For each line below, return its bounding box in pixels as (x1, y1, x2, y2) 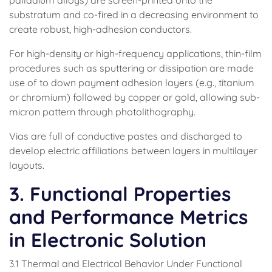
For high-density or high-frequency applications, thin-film (9, 47, 262, 59)
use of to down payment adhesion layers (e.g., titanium (9, 76, 254, 89)
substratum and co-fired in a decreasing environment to (9, 8, 259, 21)
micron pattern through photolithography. (9, 106, 195, 118)
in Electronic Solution (9, 228, 206, 252)
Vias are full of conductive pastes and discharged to (9, 130, 242, 142)
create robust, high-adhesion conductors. (9, 23, 192, 35)
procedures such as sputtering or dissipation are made (9, 62, 254, 74)
